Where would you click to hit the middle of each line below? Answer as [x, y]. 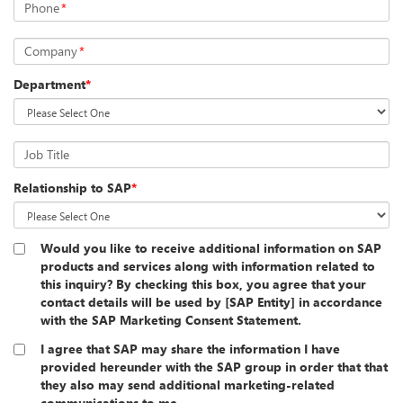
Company [51, 51]
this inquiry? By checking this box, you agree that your [203, 284]
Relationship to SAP [72, 188]
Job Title [47, 155]
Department [49, 85]
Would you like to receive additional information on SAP [211, 248]
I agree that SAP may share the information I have [190, 349]
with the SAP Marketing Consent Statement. [171, 320]
